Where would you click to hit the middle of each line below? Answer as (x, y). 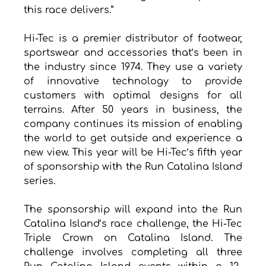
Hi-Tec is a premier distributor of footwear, (133, 39)
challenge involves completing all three (133, 253)
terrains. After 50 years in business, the (133, 110)
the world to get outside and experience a (133, 139)
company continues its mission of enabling (133, 124)
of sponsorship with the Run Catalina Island (133, 167)
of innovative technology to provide (133, 82)
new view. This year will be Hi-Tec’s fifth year (133, 153)
